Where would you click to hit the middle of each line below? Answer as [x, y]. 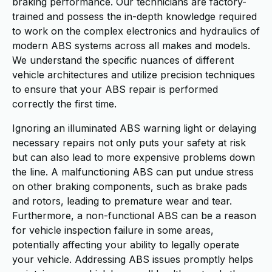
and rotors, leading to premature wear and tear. [122, 201]
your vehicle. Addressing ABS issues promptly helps [133, 259]
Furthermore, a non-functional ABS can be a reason [134, 216]
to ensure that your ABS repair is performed [115, 89]
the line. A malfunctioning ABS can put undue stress [133, 172]
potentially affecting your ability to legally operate [126, 245]
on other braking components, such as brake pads [130, 186]
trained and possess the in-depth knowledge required [134, 16]
